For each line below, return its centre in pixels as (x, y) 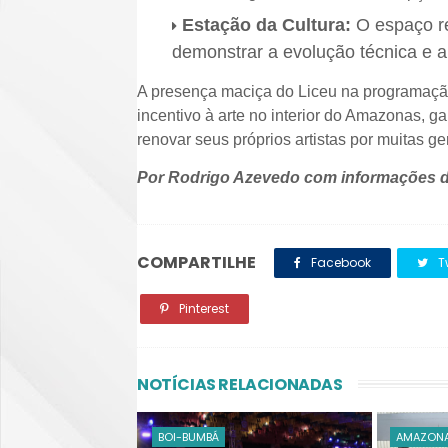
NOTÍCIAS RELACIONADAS (240, 384)
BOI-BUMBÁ (188, 437)
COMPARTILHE (196, 262)
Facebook (339, 262)
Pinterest (202, 308)
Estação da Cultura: (266, 25)
